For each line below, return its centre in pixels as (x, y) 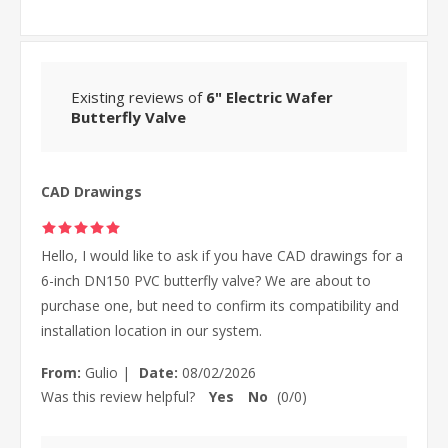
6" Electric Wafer (269, 97)
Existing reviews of (138, 97)
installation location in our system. (151, 331)
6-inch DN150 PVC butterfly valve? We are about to (206, 281)
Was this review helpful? (118, 397)
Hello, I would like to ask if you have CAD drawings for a (222, 256)
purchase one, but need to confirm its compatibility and (220, 306)
